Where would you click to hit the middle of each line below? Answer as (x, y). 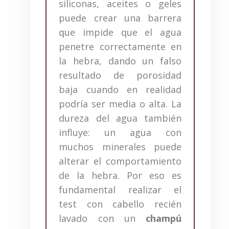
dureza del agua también (120, 118)
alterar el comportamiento (120, 161)
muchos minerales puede (120, 146)
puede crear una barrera (120, 18)
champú (163, 218)
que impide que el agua (120, 32)
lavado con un (102, 218)
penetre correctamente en (120, 46)
